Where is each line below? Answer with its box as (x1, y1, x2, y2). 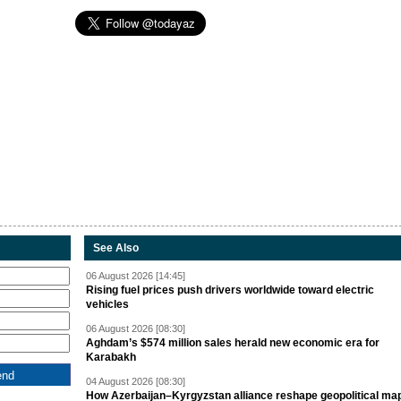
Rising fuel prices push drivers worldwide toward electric (86, 284, 374, 297)
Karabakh (86, 351, 136, 364)
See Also (93, 242, 139, 255)
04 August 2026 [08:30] (86, 376, 185, 388)
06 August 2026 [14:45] (86, 270, 185, 282)
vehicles (86, 298, 129, 311)
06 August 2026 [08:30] (86, 323, 185, 335)
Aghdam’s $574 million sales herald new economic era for (86, 337, 380, 350)
